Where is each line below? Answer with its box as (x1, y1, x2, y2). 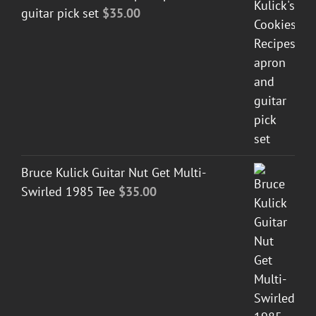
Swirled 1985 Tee (21, 183, 115, 200)
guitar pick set (21, 4, 99, 21)
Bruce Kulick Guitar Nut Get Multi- (21, 164, 206, 181)
